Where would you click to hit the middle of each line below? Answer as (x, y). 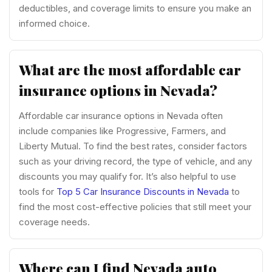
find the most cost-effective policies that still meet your (135, 206)
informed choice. (54, 24)
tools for (38, 191)
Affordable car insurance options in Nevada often (121, 115)
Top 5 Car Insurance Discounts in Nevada (143, 191)
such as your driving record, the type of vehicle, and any (135, 161)
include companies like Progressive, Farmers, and (122, 131)
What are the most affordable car (130, 70)
